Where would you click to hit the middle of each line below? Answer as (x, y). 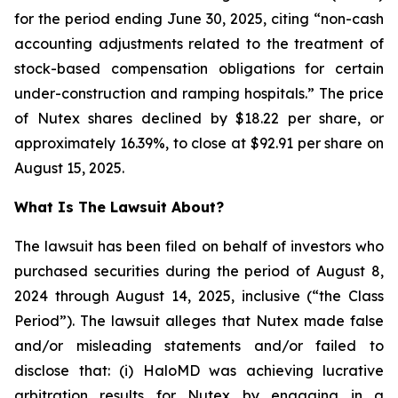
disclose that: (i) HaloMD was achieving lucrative (199, 370)
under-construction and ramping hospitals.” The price (199, 93)
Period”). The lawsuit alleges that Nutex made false (199, 321)
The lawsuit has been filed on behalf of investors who (199, 246)
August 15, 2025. (69, 168)
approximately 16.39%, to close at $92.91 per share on (199, 143)
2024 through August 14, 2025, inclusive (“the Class (199, 296)
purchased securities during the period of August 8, (199, 271)
